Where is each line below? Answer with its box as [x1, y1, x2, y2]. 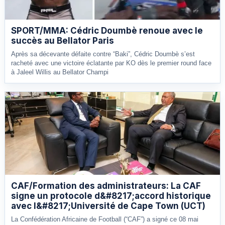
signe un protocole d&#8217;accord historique [11, 190, 211, 201]
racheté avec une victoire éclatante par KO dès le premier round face [11, 59, 211, 67]
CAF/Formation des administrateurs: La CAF [11, 180, 201, 191]
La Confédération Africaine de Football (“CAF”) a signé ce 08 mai [11, 215, 198, 223]
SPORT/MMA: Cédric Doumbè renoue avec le [11, 25, 203, 36]
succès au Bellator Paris [11, 35, 114, 46]
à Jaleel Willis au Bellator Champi [11, 68, 108, 76]
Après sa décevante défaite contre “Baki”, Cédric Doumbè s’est [11, 50, 195, 58]
